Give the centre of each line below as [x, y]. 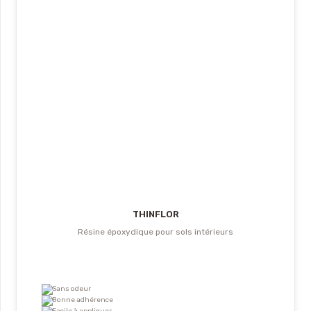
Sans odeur [72, 289]
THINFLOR [155, 215]
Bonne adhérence [83, 300]
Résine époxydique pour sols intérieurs [155, 232]
